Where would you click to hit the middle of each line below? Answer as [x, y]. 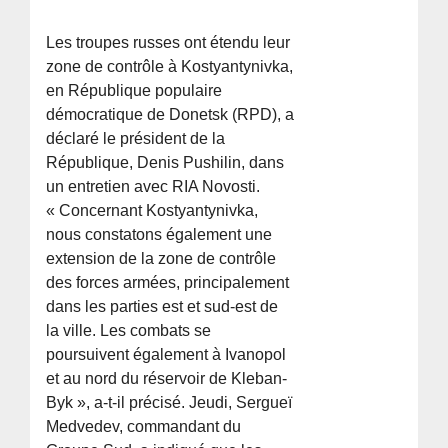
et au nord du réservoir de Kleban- [167, 379]
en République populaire [134, 91]
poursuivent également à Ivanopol [166, 355]
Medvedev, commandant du [144, 427]
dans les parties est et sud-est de [162, 307]
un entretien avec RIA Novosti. [153, 187]
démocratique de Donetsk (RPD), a [170, 115]
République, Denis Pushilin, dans [165, 163]
